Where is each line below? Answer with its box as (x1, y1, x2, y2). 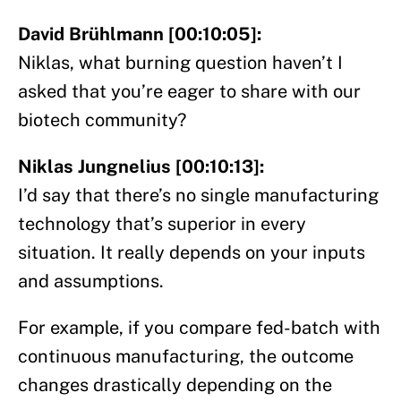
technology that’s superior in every (18, 213, 306, 235)
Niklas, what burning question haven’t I (18, 52, 343, 74)
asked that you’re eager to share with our (18, 81, 361, 103)
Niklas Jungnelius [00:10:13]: (18, 156, 264, 178)
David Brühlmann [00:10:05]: (18, 23, 261, 46)
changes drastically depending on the (18, 374, 332, 397)
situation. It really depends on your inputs (18, 242, 365, 264)
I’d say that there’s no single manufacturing (18, 184, 379, 207)
